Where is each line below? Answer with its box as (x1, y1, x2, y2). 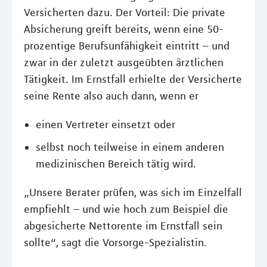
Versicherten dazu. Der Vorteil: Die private (24, 5, 225, 19)
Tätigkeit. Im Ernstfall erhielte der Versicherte (24, 72, 242, 86)
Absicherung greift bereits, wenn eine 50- (24, 22, 223, 36)
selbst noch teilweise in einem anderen (36, 140, 224, 154)
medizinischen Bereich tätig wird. (36, 157, 196, 170)
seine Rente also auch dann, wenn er (24, 89, 198, 103)
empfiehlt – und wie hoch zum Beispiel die (24, 202, 228, 216)
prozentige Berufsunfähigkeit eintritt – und (24, 39, 229, 52)
